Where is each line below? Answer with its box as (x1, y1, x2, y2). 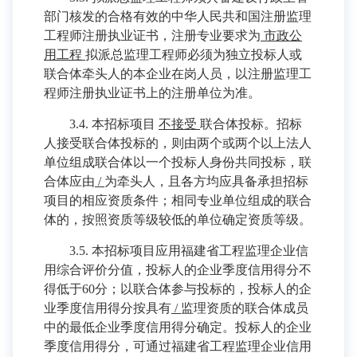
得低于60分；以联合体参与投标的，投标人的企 (44, 282, 312, 296)
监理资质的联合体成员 (181, 301, 308, 315)
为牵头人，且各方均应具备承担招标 (104, 175, 308, 188)
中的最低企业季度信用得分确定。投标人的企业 (44, 320, 312, 334)
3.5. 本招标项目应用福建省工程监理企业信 (69, 244, 308, 257)
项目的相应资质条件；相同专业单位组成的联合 (44, 194, 312, 207)
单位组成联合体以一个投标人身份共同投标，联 (44, 155, 312, 169)
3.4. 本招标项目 (69, 117, 159, 131)
